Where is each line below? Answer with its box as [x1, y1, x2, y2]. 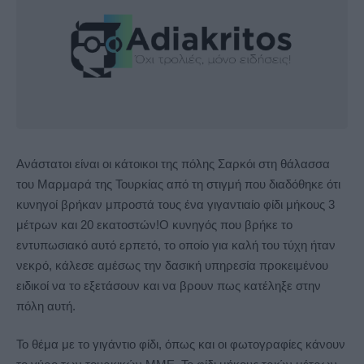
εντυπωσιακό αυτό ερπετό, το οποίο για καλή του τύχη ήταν [16, 237, 336, 252]
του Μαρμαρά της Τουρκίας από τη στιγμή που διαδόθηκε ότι [16, 176, 340, 191]
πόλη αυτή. [16, 298, 76, 313]
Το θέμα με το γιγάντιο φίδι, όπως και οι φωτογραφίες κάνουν [16, 337, 345, 352]
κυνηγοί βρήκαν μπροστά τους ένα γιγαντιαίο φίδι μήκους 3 [16, 197, 335, 211]
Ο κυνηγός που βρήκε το [159, 217, 292, 232]
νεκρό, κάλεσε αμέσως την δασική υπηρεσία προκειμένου [16, 258, 328, 272]
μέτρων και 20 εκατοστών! [16, 217, 159, 232]
